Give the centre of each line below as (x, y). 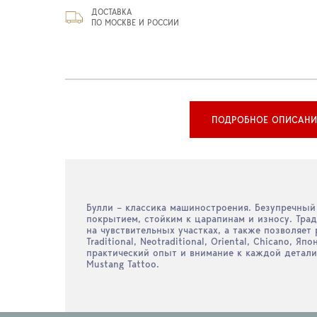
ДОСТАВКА (111, 12)
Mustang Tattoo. (123, 264)
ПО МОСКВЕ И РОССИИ (135, 22)
